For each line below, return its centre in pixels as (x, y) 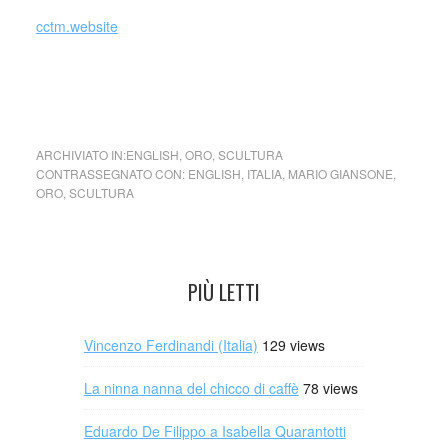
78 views (330, 388)
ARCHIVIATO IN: (80, 154)
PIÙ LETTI (223, 292)
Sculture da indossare (104, 96)
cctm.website (76, 26)
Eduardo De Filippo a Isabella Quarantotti (214, 431)
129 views (293, 345)
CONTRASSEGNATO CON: (111, 173)
